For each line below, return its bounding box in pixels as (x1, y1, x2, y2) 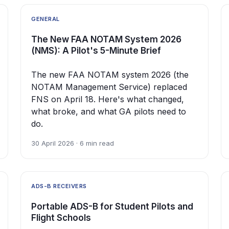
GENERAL (31, 15, 60, 23)
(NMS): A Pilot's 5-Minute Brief (31, 45, 161, 56)
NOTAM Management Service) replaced (31, 82, 187, 93)
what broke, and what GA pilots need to (31, 106, 186, 117)
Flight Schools (31, 213, 91, 223)
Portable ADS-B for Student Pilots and (31, 201, 193, 212)
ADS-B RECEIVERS (31, 182, 87, 190)
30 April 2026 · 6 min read (31, 139, 114, 148)
